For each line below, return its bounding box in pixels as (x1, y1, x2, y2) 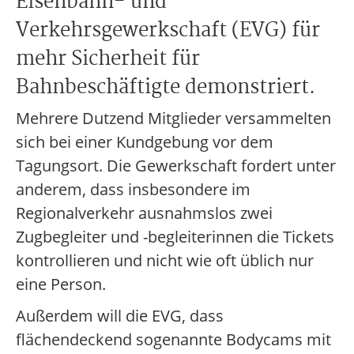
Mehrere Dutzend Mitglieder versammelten (16, 107, 331, 129)
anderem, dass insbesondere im (16, 179, 250, 200)
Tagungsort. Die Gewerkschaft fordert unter (16, 155, 336, 176)
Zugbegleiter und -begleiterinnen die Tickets (16, 226, 334, 247)
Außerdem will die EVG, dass (16, 305, 224, 326)
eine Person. (16, 273, 106, 295)
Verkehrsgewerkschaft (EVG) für (16, 15, 320, 47)
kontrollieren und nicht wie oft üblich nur (16, 250, 314, 271)
